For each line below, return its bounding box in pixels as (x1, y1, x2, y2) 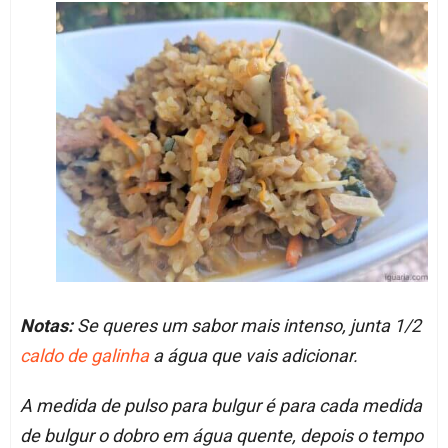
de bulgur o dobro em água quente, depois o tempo (19, 424, 423, 446)
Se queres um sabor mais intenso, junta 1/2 (72, 314, 421, 336)
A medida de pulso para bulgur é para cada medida (19, 394, 422, 416)
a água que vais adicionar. (148, 344, 358, 366)
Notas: (19, 314, 73, 336)
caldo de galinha (19, 344, 149, 366)
